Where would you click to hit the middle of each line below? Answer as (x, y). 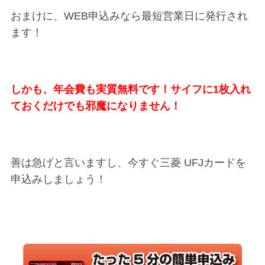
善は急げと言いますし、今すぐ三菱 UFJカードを (128, 162)
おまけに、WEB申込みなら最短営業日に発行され (129, 16)
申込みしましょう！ (58, 179)
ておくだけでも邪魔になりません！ (96, 106)
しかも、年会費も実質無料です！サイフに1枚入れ (130, 89)
